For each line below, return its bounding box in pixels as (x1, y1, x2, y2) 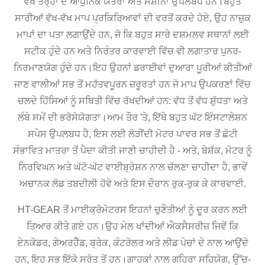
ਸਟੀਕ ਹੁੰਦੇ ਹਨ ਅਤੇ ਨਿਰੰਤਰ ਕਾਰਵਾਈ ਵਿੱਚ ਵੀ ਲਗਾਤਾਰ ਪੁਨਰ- (24, 46, 241, 56)
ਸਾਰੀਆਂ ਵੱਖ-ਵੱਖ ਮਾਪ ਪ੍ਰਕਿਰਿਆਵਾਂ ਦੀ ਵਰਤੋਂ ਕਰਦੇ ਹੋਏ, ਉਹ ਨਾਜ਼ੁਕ (14, 12, 251, 23)
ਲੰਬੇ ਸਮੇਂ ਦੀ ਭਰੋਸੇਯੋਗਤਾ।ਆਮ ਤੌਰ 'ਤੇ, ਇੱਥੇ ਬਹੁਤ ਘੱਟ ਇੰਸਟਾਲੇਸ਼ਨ (18, 112, 247, 122)
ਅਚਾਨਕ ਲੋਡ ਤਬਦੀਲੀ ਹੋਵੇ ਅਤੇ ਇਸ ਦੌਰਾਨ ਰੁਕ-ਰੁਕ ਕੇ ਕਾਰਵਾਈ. (19, 178, 246, 189)
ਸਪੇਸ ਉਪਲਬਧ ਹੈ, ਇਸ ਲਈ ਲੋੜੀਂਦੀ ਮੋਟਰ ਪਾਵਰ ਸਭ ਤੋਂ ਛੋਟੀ (27, 128, 238, 139)
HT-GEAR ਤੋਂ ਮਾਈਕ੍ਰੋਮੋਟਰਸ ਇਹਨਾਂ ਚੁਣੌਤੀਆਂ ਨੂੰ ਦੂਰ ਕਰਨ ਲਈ (18, 204, 247, 215)
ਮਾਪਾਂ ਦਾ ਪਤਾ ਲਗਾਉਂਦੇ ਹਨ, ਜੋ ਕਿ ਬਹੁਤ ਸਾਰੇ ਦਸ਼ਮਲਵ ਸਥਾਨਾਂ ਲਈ (16, 29, 249, 40)
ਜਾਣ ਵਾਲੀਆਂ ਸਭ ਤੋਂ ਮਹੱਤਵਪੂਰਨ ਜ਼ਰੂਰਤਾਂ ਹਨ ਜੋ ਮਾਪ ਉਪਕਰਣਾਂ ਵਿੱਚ (14, 79, 251, 89)
